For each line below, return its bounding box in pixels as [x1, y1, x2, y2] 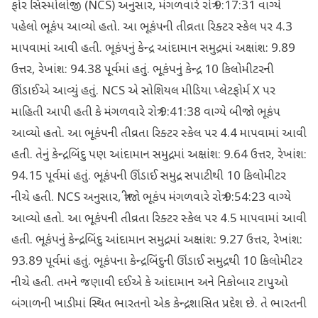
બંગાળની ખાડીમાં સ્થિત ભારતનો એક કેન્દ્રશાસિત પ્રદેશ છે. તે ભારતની [11, 297, 307, 312]
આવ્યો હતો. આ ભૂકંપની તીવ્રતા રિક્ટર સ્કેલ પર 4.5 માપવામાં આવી [11, 212, 307, 227]
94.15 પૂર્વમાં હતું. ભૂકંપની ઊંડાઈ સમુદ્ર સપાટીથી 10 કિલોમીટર [11, 169, 286, 185]
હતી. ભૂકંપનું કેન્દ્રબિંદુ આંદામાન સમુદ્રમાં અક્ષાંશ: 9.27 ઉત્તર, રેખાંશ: [11, 233, 302, 248]
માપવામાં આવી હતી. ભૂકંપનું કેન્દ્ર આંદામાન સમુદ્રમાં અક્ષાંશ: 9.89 [11, 41, 295, 57]
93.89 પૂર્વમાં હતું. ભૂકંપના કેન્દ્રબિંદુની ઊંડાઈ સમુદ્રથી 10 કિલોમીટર [11, 254, 302, 270]
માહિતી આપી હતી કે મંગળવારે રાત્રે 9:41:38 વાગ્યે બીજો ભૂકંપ [11, 105, 280, 121]
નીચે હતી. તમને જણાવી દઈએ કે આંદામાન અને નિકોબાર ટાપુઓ [11, 275, 288, 291]
